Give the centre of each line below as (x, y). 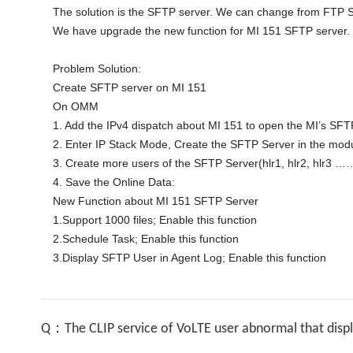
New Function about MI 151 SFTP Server (156, 201)
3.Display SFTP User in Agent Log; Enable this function (191, 258)
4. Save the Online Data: (115, 182)
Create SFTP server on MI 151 (131, 87)
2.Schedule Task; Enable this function (147, 239)
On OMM (77, 106)
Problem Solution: (97, 69)
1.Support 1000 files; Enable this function (156, 220)
